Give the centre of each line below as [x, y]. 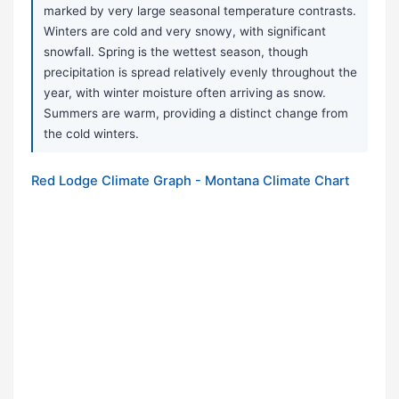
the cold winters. [91, 134]
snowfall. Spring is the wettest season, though [176, 52]
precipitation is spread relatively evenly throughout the [200, 73]
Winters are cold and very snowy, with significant [185, 32]
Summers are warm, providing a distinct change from [196, 114]
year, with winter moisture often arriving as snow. [185, 93]
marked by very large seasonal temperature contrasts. [200, 11]
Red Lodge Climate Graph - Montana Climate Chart [190, 181]
